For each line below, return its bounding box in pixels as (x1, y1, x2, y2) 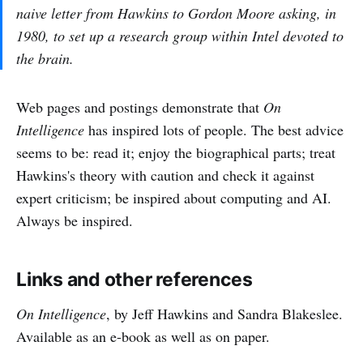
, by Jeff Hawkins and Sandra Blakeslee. (106, 304, 343, 323)
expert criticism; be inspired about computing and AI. (16, 188, 331, 207)
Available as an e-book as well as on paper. (16, 327, 270, 346)
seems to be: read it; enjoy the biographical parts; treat (16, 143, 335, 162)
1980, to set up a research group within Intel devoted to (16, 26, 344, 45)
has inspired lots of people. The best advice (84, 120, 344, 139)
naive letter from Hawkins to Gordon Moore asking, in (16, 3, 336, 23)
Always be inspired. (16, 211, 133, 230)
